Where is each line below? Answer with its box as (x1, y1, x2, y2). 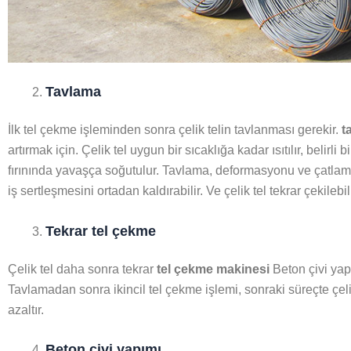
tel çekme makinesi (157, 262, 273, 276)
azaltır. (8, 302, 44, 317)
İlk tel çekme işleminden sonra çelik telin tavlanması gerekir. (8, 123, 342, 137)
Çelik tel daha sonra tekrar (8, 262, 157, 276)
